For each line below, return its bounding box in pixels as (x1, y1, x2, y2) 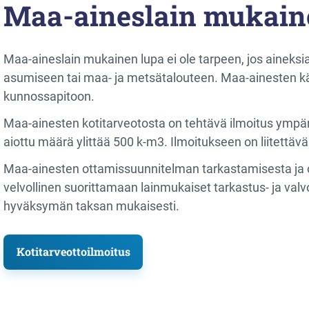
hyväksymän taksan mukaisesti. (3, 199, 179, 214)
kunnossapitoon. (3, 89, 94, 104)
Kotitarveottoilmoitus (16, 244, 130, 259)
